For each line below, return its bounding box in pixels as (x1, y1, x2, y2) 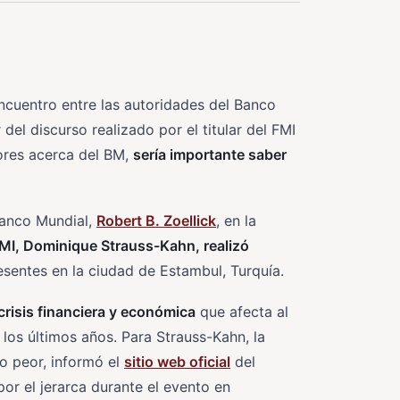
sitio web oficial (124, 353, 230, 371)
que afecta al (196, 303, 288, 321)
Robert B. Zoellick (96, 212, 216, 229)
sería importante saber (133, 146, 287, 163)
